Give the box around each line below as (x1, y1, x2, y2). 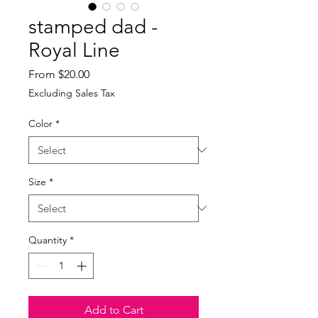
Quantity (28, 233, 67, 246)
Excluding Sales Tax (28, 86, 115, 99)
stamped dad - (28, 14, 158, 38)
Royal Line (28, 38, 120, 62)
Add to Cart (84, 302, 143, 317)
